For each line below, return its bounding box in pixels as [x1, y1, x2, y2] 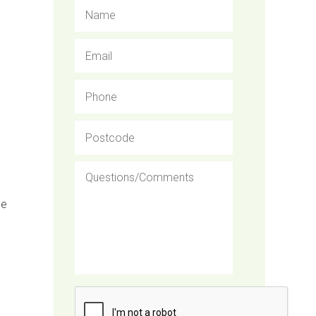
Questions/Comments [74, 161, 192, 174]
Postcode [74, 120, 126, 133]
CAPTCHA [74, 286, 128, 299]
